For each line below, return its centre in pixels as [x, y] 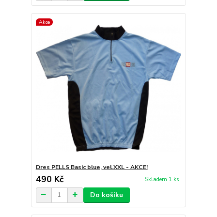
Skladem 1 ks [162, 179]
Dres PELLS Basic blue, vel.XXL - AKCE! [92, 167]
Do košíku [106, 195]
